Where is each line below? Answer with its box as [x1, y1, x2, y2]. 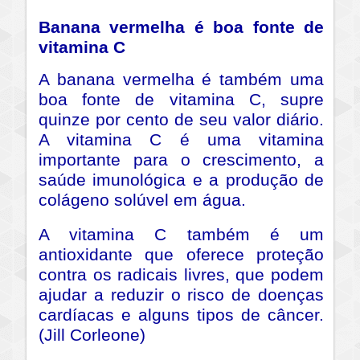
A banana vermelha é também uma [39, 70, 324, 90]
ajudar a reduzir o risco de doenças [39, 285, 324, 305]
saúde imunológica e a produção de [39, 170, 324, 190]
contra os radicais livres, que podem [39, 265, 324, 285]
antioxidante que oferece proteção [39, 245, 324, 265]
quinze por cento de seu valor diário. [39, 110, 324, 130]
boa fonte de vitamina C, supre [39, 90, 324, 110]
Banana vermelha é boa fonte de [39, 18, 324, 38]
